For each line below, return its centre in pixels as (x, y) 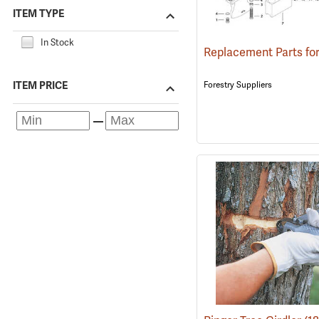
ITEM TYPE (38, 13)
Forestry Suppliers (237, 84)
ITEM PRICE (40, 86)
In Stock (57, 42)
